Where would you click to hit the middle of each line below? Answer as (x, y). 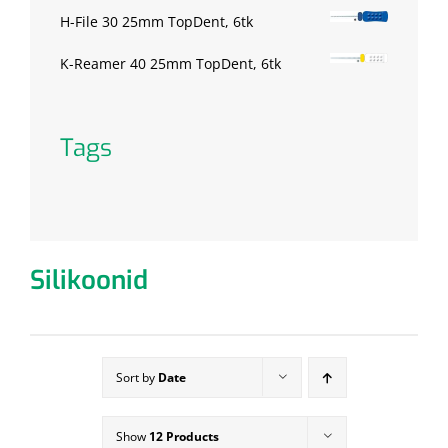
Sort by (136, 378)
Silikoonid (89, 281)
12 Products (183, 437)
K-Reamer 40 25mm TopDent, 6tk (170, 64)
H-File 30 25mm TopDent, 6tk (156, 22)
